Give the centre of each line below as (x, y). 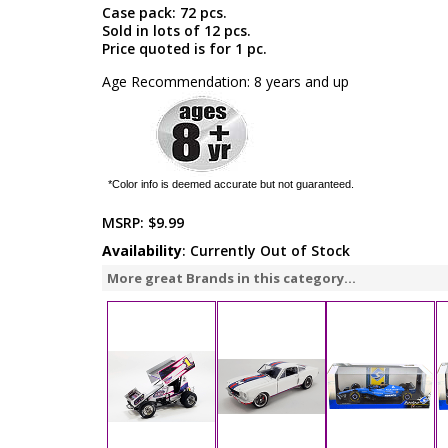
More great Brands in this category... (231, 278)
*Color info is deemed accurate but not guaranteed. (230, 184)
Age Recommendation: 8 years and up (225, 81)
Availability (142, 250)
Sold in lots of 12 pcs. (176, 30)
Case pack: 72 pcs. (164, 12)
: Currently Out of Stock (266, 250)
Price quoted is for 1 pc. (184, 48)
